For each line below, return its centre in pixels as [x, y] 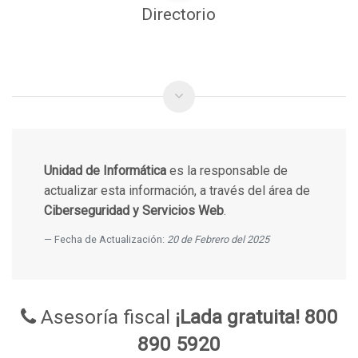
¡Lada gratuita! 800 [256, 316]
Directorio [179, 14]
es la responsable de [227, 170]
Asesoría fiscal [105, 316]
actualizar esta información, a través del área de [177, 190]
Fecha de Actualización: [110, 239]
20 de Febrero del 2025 [218, 239]
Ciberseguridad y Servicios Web [133, 210]
